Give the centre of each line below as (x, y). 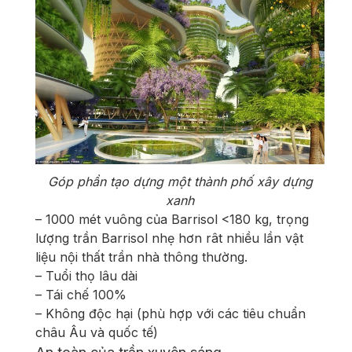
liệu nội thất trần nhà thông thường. (141, 257)
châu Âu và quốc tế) (97, 333)
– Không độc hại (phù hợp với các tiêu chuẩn (170, 314)
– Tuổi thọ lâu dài (86, 276)
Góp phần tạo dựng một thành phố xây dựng (180, 182)
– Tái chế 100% (81, 295)
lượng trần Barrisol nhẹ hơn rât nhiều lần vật (169, 238)
